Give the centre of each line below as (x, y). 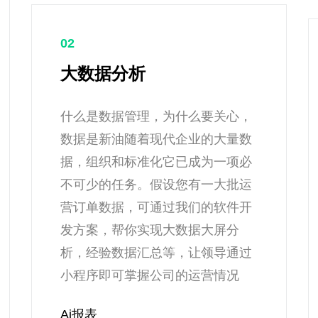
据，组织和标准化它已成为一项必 (156, 162)
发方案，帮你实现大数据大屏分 (150, 230)
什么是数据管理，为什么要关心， (156, 116)
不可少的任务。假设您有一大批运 (156, 185)
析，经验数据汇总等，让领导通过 (156, 253)
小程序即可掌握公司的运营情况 (150, 275)
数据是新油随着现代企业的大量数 (156, 139)
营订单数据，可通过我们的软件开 (156, 207)
